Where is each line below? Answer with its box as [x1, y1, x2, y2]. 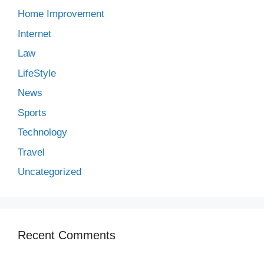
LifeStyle [18, 67, 56, 79]
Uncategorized [18, 166, 81, 177]
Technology [18, 127, 67, 138]
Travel [18, 146, 45, 158]
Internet [18, 28, 51, 39]
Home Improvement [18, 8, 104, 19]
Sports [18, 107, 47, 118]
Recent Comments [18, 229, 115, 242]
